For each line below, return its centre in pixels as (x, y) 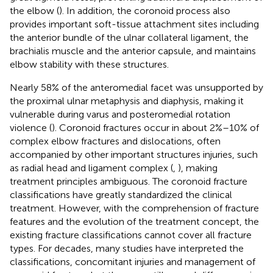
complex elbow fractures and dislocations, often (115, 141)
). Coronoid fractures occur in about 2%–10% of (155, 127)
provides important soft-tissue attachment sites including (134, 24)
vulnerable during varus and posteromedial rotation (120, 114)
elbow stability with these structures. (89, 64)
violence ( (31, 127)
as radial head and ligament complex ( (91, 168)
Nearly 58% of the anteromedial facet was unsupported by (136, 87)
